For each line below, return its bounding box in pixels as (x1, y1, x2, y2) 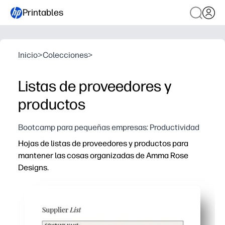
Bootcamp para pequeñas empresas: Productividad (18, 123, 199, 132)
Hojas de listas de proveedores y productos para (18, 139, 188, 148)
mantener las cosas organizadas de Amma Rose (18, 151, 188, 160)
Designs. (18, 163, 49, 172)
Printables (23, 7, 63, 18)
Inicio (18, 50, 38, 60)
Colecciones (43, 50, 88, 60)
